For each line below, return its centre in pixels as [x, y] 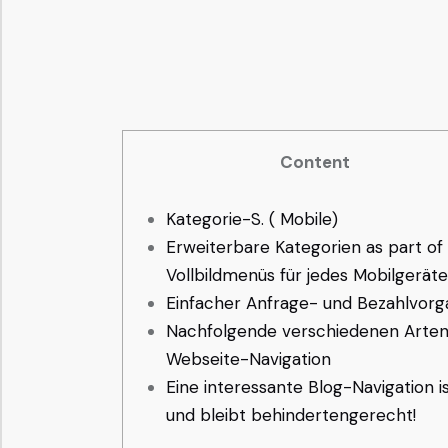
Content [315, 162]
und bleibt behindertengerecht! [290, 415]
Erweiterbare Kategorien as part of [304, 247]
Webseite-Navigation [248, 359]
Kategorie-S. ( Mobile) [251, 219]
